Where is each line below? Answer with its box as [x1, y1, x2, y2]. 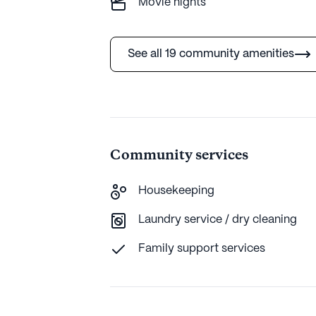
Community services [110, 145, 248, 165]
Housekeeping [138, 185, 214, 196]
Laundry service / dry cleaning [138, 214, 297, 225]
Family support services [138, 243, 265, 254]
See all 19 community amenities [128, 48, 294, 59]
